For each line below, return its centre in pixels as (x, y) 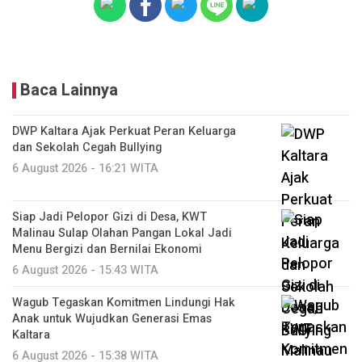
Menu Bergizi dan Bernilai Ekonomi (107, 249)
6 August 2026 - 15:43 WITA (85, 270)
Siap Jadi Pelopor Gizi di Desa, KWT (109, 217)
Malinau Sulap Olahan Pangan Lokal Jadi (122, 233)
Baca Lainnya (69, 90)
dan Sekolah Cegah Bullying (87, 147)
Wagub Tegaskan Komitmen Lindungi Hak (124, 302)
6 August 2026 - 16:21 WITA (85, 168)
